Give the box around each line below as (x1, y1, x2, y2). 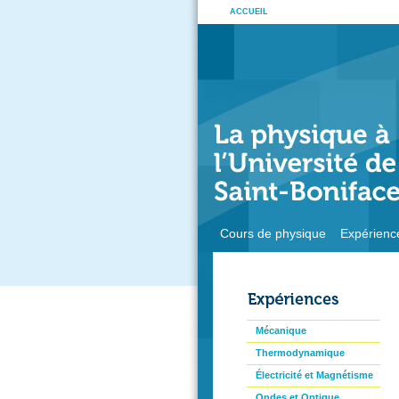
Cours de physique (220, 226, 326, 240)
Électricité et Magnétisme (256, 370, 373, 380)
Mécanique (256, 325, 306, 336)
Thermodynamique (256, 347, 345, 358)
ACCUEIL (230, 7, 268, 16)
